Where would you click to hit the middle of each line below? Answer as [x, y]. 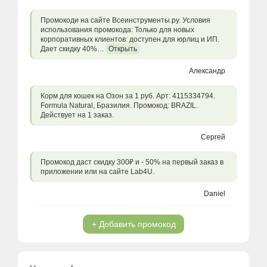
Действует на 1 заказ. [77, 115]
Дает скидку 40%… [73, 49]
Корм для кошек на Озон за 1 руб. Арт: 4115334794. [128, 96]
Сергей [213, 137]
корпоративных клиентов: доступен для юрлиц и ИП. [130, 39]
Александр [207, 71]
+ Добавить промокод [133, 224]
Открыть [123, 49]
